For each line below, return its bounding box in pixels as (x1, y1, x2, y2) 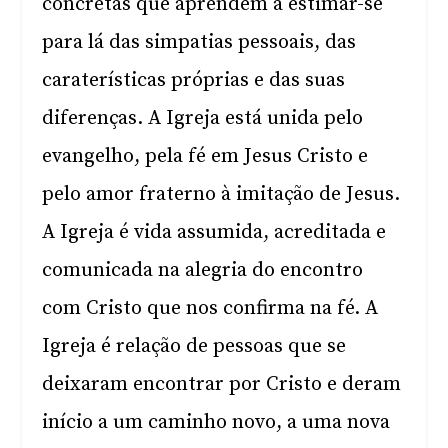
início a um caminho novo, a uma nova (42, 410, 391, 435)
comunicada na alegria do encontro (42, 258, 364, 283)
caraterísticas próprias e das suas (42, 68, 346, 93)
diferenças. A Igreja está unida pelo (42, 106, 364, 131)
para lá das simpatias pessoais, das (42, 30, 357, 55)
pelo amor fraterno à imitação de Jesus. (42, 182, 401, 207)
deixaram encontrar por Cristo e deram (42, 372, 402, 397)
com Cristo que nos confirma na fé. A (42, 296, 379, 321)
